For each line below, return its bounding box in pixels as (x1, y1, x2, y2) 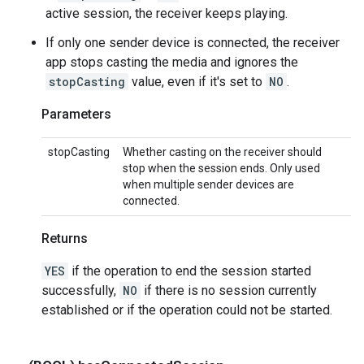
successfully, (41, 282, 119, 298)
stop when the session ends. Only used (123, 161, 320, 175)
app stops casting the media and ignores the (45, 54, 298, 70)
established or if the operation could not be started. (41, 301, 332, 318)
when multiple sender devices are (123, 177, 294, 191)
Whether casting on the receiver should (123, 145, 322, 158)
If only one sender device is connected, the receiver (45, 34, 340, 50)
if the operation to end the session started (68, 262, 311, 279)
